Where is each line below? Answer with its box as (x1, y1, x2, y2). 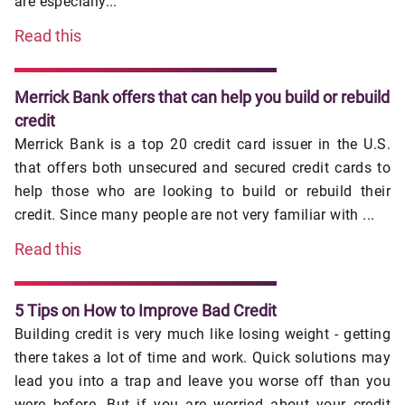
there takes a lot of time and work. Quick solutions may (14, 349, 391, 367)
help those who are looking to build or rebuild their (14, 183, 391, 201)
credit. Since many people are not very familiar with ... (14, 206, 375, 224)
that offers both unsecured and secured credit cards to (14, 159, 391, 177)
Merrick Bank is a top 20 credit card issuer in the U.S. (14, 136, 391, 154)
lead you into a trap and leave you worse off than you (14, 372, 391, 391)
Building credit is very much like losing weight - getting (14, 325, 391, 344)
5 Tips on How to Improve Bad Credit (14, 301, 277, 321)
